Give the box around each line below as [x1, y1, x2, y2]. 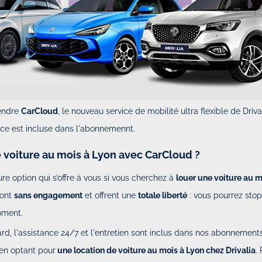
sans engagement [14, 190, 83, 200]
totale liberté [138, 190, 188, 200]
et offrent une [82, 190, 139, 200]
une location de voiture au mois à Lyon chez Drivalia [56, 245, 256, 255]
